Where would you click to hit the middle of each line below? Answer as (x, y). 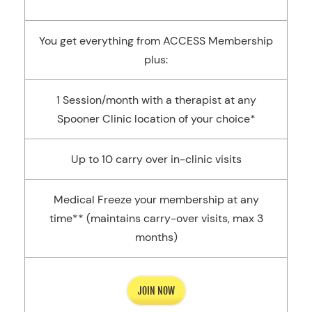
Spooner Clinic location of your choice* (156, 119)
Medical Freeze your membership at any (156, 200)
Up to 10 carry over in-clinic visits (156, 159)
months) (156, 237)
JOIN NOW (156, 291)
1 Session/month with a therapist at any (156, 100)
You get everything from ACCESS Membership (156, 41)
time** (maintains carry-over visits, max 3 (156, 219)
